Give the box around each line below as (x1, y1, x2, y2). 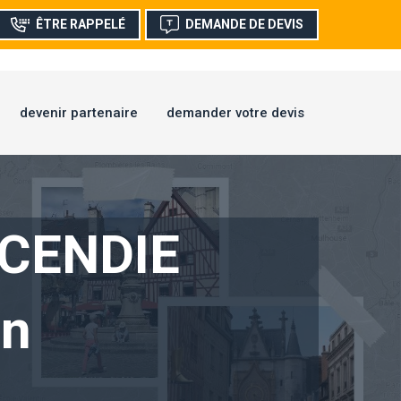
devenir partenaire (20, 105, 138, 122)
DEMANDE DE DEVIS (185, 17, 303, 31)
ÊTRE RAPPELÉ (36, 17, 125, 31)
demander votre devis (166, 105, 304, 122)
